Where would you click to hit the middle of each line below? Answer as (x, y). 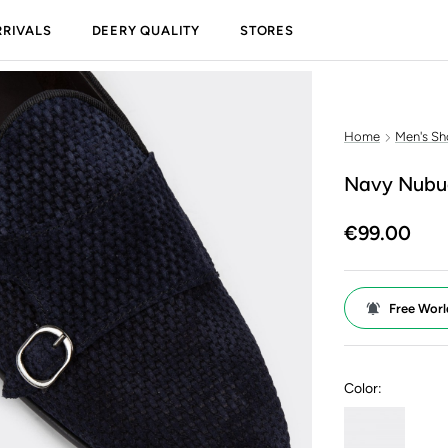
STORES (267, 30)
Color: (363, 388)
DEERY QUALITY (146, 30)
